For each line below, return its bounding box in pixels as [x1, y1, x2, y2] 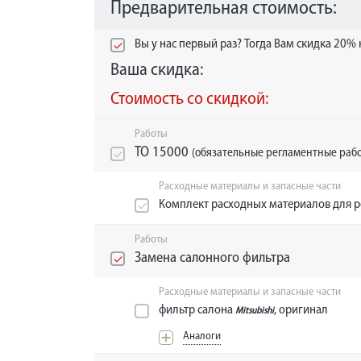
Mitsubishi [235, 306, 274, 317]
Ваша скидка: [110, 61, 203, 81]
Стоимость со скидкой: [110, 90, 268, 110]
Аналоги [183, 330, 221, 343]
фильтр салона [159, 304, 235, 317]
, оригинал [274, 304, 328, 317]
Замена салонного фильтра [135, 251, 290, 267]
